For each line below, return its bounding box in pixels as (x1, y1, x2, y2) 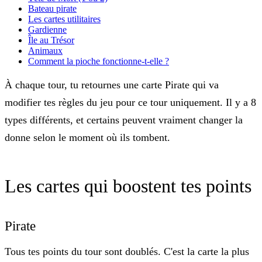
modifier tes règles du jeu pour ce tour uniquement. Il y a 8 (5, 96, 256, 109)
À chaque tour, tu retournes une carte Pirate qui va (5, 79, 219, 91)
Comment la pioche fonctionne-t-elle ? (28, 56, 169, 67)
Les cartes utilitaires (28, 14, 101, 25)
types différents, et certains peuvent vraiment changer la (5, 114, 243, 126)
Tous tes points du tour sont (5, 246, 125, 258)
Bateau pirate (28, 4, 77, 14)
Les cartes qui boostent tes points (5, 175, 251, 197)
